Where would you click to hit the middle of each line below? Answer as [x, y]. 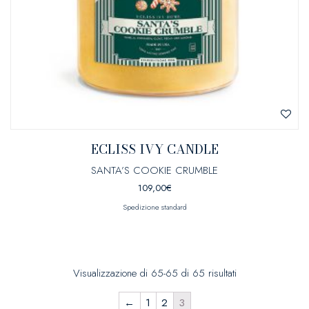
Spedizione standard [154, 207]
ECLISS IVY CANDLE [154, 149]
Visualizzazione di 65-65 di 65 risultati [154, 273]
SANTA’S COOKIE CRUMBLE [154, 170]
